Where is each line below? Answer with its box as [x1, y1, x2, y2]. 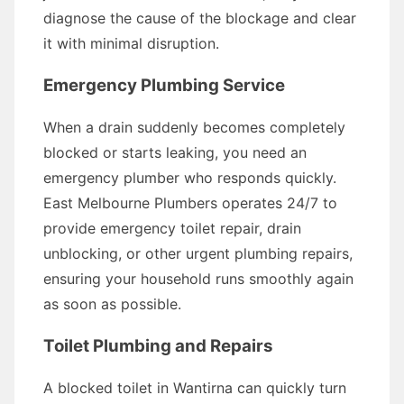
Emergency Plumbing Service [43, 75, 285, 96]
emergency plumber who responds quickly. [43, 169, 336, 187]
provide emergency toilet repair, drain [43, 219, 301, 237]
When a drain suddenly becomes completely [43, 118, 345, 136]
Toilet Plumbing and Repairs [43, 335, 273, 356]
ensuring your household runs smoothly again [43, 270, 353, 288]
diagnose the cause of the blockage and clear [43, 9, 356, 27]
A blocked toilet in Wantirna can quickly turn [43, 379, 346, 397]
